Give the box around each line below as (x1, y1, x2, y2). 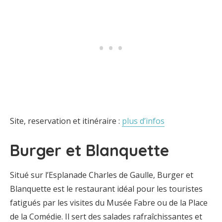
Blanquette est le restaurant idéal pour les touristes (10, 183, 203, 194)
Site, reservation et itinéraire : (10, 115, 122, 126)
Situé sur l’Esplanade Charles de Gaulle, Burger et (10, 169, 193, 180)
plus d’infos (122, 115, 165, 126)
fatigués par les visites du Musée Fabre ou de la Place (10, 197, 208, 208)
